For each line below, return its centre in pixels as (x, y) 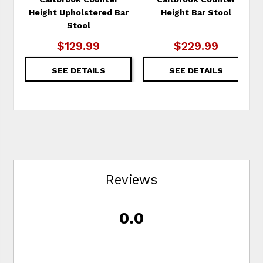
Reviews (131, 179)
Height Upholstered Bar (78, 12)
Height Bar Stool (196, 12)
